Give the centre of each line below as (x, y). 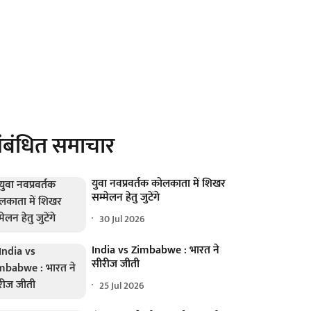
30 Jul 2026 (123, 219)
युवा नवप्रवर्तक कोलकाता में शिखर (159, 184)
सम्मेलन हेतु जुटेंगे (126, 197)
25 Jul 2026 (122, 285)
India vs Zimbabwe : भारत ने (156, 251)
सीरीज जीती (116, 264)
